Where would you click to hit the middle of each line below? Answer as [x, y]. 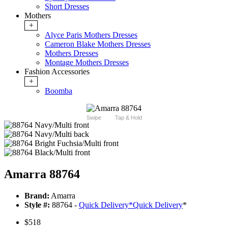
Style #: [37, 205]
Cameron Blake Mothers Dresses [98, 44]
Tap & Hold [128, 118]
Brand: [37, 196]
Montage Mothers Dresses [87, 63]
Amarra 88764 [42, 174]
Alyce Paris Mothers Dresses [91, 35]
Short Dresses [67, 7]
